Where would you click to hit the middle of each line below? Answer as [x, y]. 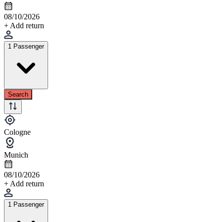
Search [18, 94]
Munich [16, 155]
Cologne [17, 132]
